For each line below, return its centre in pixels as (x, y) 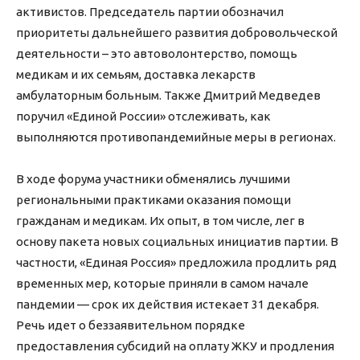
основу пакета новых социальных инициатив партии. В (177, 242)
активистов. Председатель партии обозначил (150, 12)
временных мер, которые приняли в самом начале (162, 284)
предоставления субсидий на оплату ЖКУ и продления (175, 346)
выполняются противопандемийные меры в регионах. (176, 137)
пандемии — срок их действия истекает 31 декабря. (168, 305)
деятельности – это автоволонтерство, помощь (157, 54)
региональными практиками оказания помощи (153, 200)
